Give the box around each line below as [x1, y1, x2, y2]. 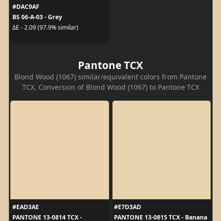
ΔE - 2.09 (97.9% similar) [12, 23, 78, 32]
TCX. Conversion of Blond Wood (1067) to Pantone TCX [22, 82, 199, 92]
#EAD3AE [12, 202, 39, 211]
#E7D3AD [114, 202, 141, 211]
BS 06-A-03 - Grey [12, 12, 62, 21]
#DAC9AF [12, 2, 39, 11]
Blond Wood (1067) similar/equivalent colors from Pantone [14, 72, 207, 81]
